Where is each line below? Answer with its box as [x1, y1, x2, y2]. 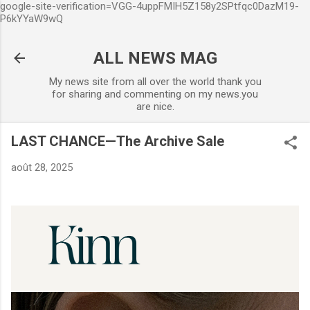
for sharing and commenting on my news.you [52, 88, 258, 100]
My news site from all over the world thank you [48, 75, 262, 88]
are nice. [136, 100, 174, 113]
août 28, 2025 [11, 161, 73, 174]
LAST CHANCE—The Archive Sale [11, 133, 224, 149]
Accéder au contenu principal [89, 11, 221, 24]
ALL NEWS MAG [93, 48, 217, 68]
